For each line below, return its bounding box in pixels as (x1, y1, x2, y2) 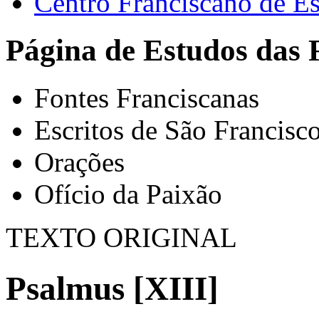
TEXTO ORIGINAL (6, 222, 237, 253)
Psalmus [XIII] (6, 269, 219, 307)
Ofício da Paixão (34, 179, 222, 210)
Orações (34, 147, 125, 178)
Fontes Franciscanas (34, 83, 259, 114)
